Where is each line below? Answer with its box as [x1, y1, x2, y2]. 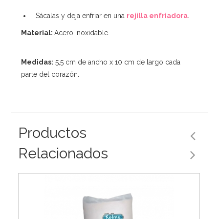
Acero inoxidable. [54, 28, 110, 37]
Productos [18, 124, 87, 141]
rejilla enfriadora [127, 11, 188, 20]
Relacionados [18, 144, 109, 162]
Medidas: [21, 58, 54, 66]
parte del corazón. [21, 70, 80, 78]
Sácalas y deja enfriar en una [36, 11, 127, 20]
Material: [21, 28, 55, 37]
